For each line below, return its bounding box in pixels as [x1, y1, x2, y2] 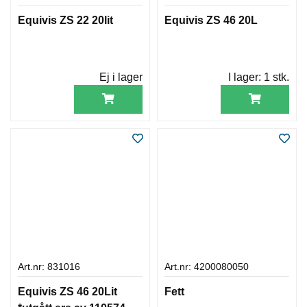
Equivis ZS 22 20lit [18, 14, 113, 26]
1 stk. [264, 71, 289, 83]
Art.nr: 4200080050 [164, 261, 249, 272]
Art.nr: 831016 [18, 261, 80, 272]
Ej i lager [99, 71, 143, 83]
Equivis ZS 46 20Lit [18, 285, 117, 297]
